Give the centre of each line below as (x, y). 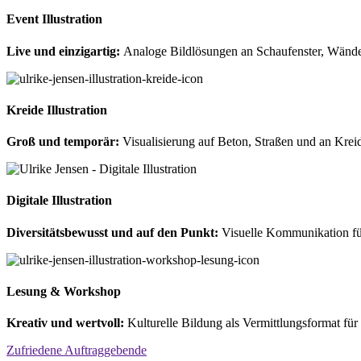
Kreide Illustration (57, 110)
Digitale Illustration (59, 201)
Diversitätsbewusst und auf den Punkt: (112, 232)
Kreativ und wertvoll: (67, 323)
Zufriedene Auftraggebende (77, 351)
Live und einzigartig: (65, 51)
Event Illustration (54, 19)
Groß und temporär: (64, 142)
